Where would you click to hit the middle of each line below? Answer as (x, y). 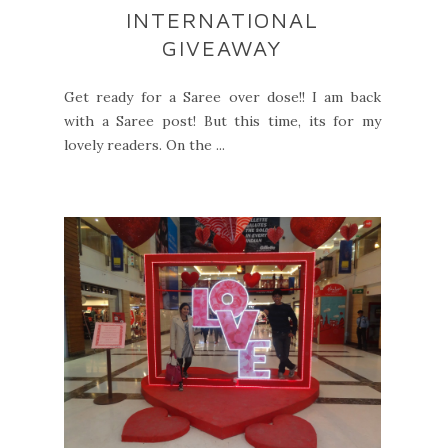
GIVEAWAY (222, 47)
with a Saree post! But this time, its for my (222, 120)
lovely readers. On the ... (144, 144)
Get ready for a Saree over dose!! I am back (222, 96)
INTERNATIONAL (222, 19)
